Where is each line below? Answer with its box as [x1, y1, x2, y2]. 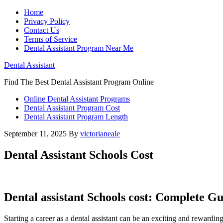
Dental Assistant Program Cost [24, 104, 120, 112]
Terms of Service [24, 35, 77, 43]
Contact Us [24, 26, 59, 34]
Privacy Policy [24, 17, 70, 25]
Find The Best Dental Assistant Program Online [4, 78, 154, 86]
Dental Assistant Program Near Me [24, 44, 133, 52]
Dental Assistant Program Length [24, 112, 128, 121]
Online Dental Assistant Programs [24, 95, 130, 103]
